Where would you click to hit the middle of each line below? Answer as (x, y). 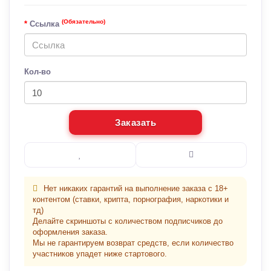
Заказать (135, 122)
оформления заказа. (70, 232)
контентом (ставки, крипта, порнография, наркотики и (131, 199)
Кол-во (38, 72)
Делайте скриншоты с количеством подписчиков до (128, 221)
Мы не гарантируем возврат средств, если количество (133, 243)
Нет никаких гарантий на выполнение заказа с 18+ (135, 188)
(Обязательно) (83, 22)
